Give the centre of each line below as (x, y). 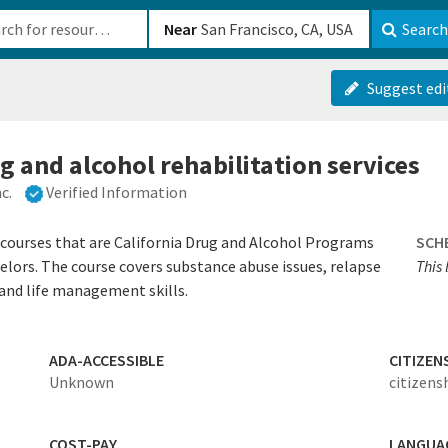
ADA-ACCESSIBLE (106, 360)
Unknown (81, 382)
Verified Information (116, 192)
